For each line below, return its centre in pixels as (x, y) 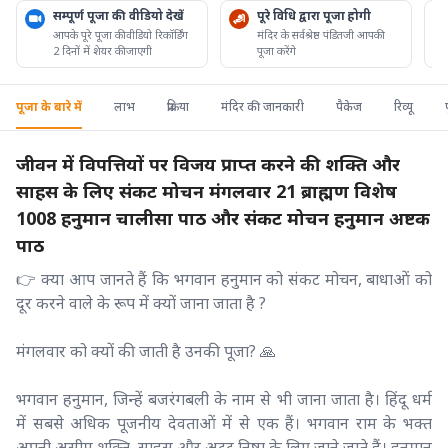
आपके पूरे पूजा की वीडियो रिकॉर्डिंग (120, 34)
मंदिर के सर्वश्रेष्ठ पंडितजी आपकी (319, 34)
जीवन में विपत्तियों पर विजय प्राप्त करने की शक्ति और (208, 163)
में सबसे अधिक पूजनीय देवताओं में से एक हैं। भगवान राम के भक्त (224, 422)
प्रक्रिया (178, 106)
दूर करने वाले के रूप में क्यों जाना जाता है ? (141, 302)
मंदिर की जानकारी (262, 106)
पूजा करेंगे (276, 50)
